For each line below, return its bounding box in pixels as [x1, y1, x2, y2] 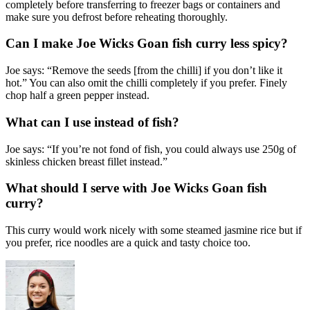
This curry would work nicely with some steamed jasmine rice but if [6, 224, 302, 237]
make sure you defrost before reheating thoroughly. [6, 10, 230, 23]
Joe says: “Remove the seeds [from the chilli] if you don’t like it [6, 64, 282, 77]
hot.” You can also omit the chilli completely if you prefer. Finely [6, 77, 287, 89]
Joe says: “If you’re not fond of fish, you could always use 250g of [6, 143, 296, 155]
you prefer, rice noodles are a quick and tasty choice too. [6, 237, 253, 249]
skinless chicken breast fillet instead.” [6, 155, 167, 167]
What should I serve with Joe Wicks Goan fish [6, 181, 267, 196]
